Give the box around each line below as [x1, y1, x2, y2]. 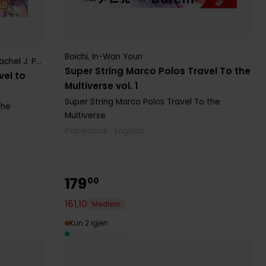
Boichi [64, 51, 88, 63]
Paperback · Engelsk [64, 125, 144, 137]
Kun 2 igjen [69, 218, 108, 229]
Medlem [91, 199, 121, 209]
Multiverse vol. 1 [64, 80, 138, 93]
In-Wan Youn [91, 51, 142, 63]
